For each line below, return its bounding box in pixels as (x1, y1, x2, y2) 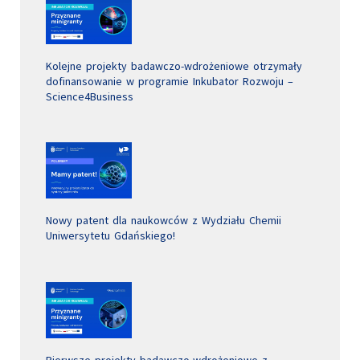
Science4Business (46, 88, 133, 104)
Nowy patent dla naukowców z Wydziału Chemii (46, 213, 281, 228)
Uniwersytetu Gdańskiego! (46, 228, 175, 243)
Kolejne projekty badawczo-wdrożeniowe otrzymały (46, 58, 302, 73)
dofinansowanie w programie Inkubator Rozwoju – (46, 73, 293, 88)
